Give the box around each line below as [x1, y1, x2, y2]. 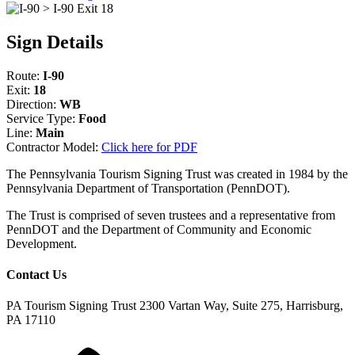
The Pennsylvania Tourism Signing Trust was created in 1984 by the [6, 166, 348, 181]
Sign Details [6, 31, 103, 52]
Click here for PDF [101, 139, 197, 154]
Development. [6, 236, 77, 250]
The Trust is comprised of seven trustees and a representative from [6, 208, 335, 222]
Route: [6, 68, 43, 82]
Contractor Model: [6, 139, 101, 154]
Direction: [6, 97, 59, 111]
